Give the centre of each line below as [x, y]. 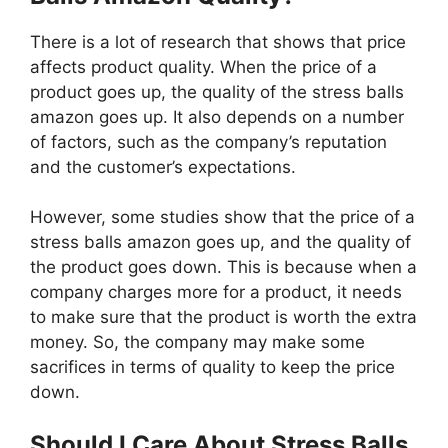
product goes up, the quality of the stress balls [217, 91]
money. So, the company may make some [197, 342]
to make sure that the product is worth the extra [223, 317]
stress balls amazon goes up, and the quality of [220, 242]
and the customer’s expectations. [163, 166]
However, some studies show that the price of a [222, 217]
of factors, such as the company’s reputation [208, 141]
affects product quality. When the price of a [203, 66]
